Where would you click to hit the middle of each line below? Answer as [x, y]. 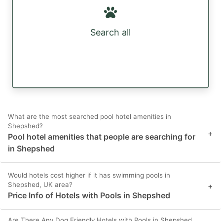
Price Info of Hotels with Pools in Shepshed [89, 196]
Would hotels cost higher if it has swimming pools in [89, 175]
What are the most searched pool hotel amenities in [90, 117]
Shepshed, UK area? [40, 185]
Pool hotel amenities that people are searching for [102, 137]
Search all [110, 33]
